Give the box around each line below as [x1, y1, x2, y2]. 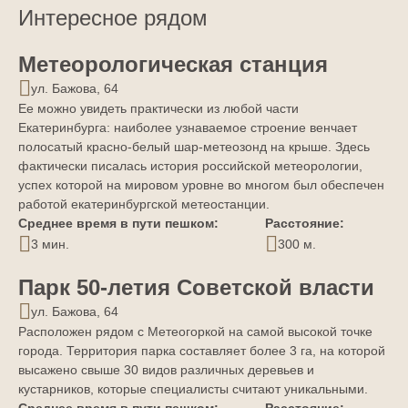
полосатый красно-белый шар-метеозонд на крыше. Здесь [18, 139, 370, 155]
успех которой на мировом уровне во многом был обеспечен [18, 178, 384, 193]
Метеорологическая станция [18, 52, 328, 77]
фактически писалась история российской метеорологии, [18, 158, 362, 174]
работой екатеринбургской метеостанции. [18, 197, 270, 212]
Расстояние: [264, 216, 344, 231]
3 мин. [31, 236, 69, 251]
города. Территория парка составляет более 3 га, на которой [18, 343, 385, 359]
